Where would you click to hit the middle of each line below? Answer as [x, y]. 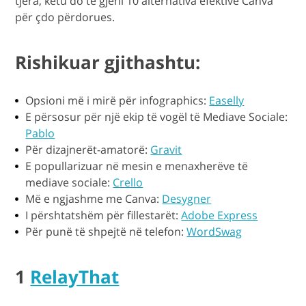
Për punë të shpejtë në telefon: [106, 232]
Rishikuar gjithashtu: [108, 62]
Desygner [187, 199]
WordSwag [214, 232]
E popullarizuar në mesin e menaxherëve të [137, 166]
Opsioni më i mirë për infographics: [117, 101]
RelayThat [75, 277]
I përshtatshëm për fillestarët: [103, 215]
